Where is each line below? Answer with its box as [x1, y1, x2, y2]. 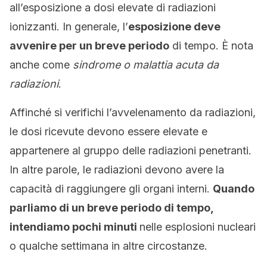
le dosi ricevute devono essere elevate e [10, 125, 207, 138]
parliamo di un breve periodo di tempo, [10, 201, 213, 214]
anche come [10, 58, 73, 71]
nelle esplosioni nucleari [139, 221, 256, 233]
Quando [213, 182, 254, 195]
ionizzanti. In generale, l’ [10, 20, 128, 33]
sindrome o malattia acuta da [73, 58, 219, 71]
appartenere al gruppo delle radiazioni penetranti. [10, 144, 252, 157]
